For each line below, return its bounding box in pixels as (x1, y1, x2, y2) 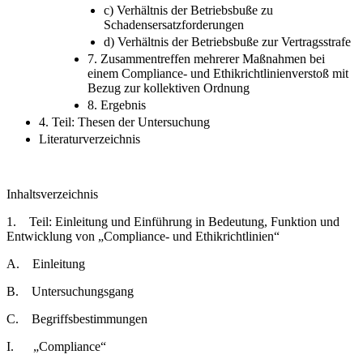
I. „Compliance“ (6, 339, 106, 353)
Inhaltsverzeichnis (6, 186, 98, 201)
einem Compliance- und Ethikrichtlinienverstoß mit (88, 66, 348, 80)
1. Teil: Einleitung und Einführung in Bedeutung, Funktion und (6, 214, 340, 228)
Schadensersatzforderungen (104, 17, 244, 32)
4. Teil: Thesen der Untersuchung (39, 114, 210, 129)
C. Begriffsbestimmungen (6, 311, 147, 326)
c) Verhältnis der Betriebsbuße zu (104, 2, 273, 17)
